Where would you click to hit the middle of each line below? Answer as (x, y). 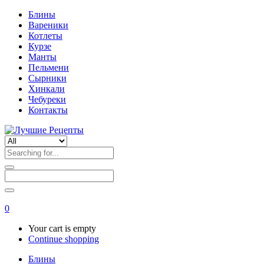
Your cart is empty (62, 228)
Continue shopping (64, 239)
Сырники (47, 78)
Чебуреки (47, 99)
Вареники (48, 25)
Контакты (48, 110)
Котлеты (45, 36)
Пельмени (49, 67)
